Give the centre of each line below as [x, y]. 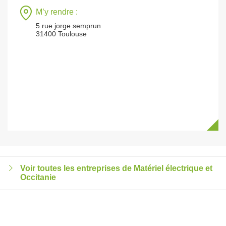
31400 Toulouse [61, 34]
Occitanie [38, 177]
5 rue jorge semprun [68, 26]
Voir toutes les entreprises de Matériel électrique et [116, 168]
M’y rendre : [57, 12]
